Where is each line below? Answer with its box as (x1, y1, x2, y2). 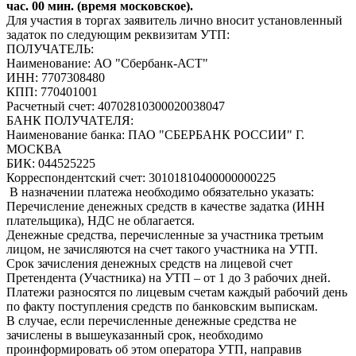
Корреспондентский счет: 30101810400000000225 (6, 171, 276, 184)
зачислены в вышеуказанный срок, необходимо (6, 328, 263, 342)
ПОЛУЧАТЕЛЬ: (6, 42, 94, 56)
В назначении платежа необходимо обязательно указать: (6, 185, 314, 199)
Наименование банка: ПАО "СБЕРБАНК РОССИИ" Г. (6, 128, 304, 141)
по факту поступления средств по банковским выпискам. (6, 300, 318, 313)
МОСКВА (6, 142, 62, 156)
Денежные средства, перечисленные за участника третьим (6, 228, 323, 242)
